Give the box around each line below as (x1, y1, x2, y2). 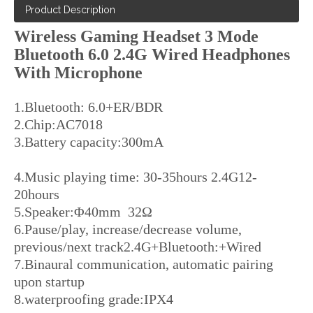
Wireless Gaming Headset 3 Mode (14, 27, 259, 45)
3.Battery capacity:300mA (14, 134, 296, 150)
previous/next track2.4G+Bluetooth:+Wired (14, 239, 261, 254)
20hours (14, 187, 77, 202)
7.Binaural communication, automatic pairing (14, 256, 273, 272)
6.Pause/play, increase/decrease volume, (14, 221, 242, 237)
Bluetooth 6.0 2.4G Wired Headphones (14, 45, 290, 64)
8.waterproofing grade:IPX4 (14, 291, 299, 307)
